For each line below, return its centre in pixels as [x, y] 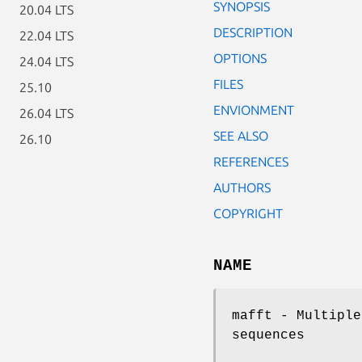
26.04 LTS [46, 113]
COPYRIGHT [248, 213]
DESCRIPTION [253, 32]
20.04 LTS [46, 10]
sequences [268, 335]
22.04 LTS [46, 36]
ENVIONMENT [254, 109]
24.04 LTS [46, 61]
